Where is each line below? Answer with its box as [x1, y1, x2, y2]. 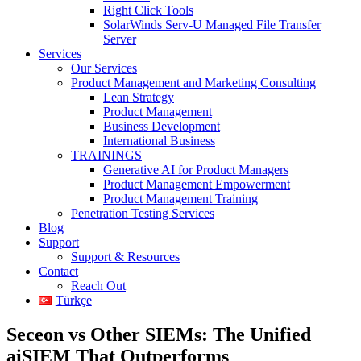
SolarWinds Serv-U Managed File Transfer [103, 17, 321, 31]
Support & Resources [71, 249, 180, 263]
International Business [103, 133, 215, 147]
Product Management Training [103, 191, 258, 205]
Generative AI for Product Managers [103, 162, 288, 176]
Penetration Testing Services [71, 205, 214, 220]
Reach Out [71, 278, 126, 293]
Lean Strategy [103, 89, 174, 104]
